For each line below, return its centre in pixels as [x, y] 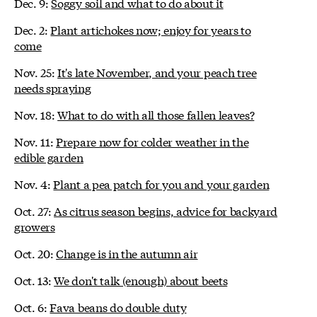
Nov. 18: [36, 115]
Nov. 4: [34, 184]
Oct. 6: [32, 307]
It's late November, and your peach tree [157, 72]
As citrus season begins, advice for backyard [166, 211]
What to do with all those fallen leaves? [156, 115]
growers [35, 226]
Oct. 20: [35, 253]
